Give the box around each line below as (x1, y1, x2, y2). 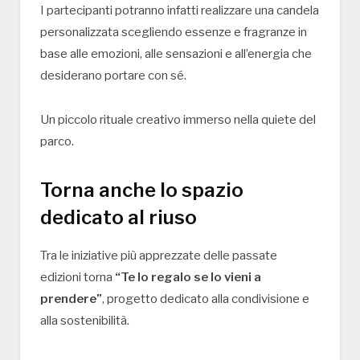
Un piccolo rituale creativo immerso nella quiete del (40, 112, 316, 127)
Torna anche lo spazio (40, 178, 243, 202)
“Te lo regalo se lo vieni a (115, 269, 261, 284)
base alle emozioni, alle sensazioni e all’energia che (40, 47, 312, 62)
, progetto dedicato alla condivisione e (102, 291, 309, 306)
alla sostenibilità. (40, 313, 129, 328)
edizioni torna (40, 269, 115, 284)
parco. (40, 133, 74, 149)
